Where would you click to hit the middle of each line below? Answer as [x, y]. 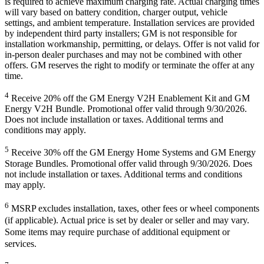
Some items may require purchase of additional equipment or [117, 232]
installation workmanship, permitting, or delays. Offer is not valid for [132, 44]
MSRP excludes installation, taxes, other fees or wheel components [134, 209]
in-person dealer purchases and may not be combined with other [123, 55]
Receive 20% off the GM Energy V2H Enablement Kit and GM [129, 98]
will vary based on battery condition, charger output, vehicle [116, 12]
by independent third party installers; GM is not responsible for [121, 34]
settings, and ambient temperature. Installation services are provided [130, 23]
